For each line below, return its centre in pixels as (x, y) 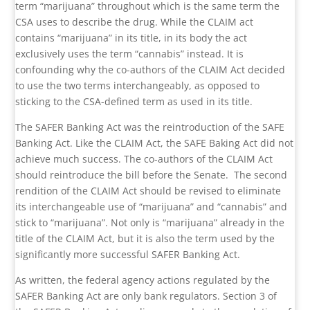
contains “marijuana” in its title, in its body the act (131, 38)
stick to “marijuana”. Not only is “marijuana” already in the (150, 223)
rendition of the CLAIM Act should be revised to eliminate (148, 191)
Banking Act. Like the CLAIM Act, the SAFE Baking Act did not (155, 143)
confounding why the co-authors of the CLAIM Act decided (151, 70)
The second (261, 175)
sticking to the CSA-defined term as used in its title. (134, 102)
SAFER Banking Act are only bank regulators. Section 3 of (146, 296)
